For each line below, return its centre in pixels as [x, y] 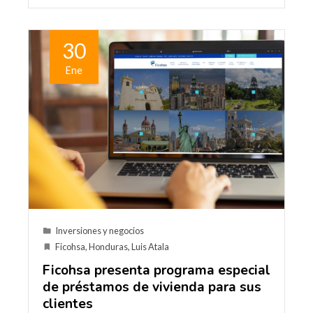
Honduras [108, 247]
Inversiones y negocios [100, 231]
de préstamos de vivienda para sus [152, 287]
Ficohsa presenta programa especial [156, 271]
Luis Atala [150, 247]
